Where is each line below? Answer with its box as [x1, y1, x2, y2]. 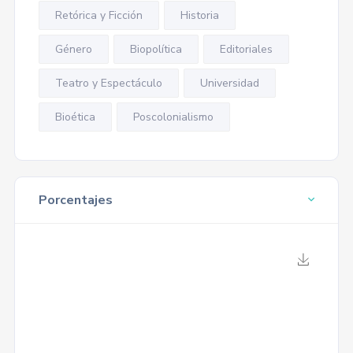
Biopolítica [129, 42, 182, 57]
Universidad [199, 76, 259, 91]
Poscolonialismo [132, 110, 214, 124]
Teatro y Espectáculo [54, 76, 162, 91]
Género [54, 42, 92, 57]
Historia [180, 8, 219, 23]
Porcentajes [38, 191, 113, 209]
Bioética [54, 110, 95, 124]
